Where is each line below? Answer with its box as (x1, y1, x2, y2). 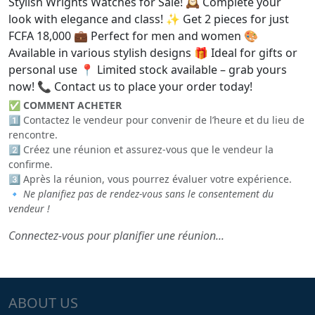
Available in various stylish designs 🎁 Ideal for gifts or (8, 45, 297, 60)
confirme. (8, 157, 53, 171)
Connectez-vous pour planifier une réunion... (8, 228, 224, 243)
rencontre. (8, 128, 58, 141)
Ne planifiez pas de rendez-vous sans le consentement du (23, 187, 274, 200)
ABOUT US (8, 293, 78, 312)
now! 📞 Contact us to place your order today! (8, 79, 252, 94)
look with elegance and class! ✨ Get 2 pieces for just (8, 11, 289, 27)
